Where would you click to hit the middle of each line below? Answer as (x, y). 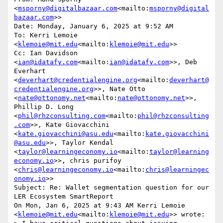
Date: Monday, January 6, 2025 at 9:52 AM (94, 26)
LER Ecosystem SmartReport (64, 197)
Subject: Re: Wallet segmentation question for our (111, 188)
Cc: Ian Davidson (46, 53)
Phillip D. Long (44, 107)
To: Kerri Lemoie (46, 35)
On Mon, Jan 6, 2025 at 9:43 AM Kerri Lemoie (100, 206)
